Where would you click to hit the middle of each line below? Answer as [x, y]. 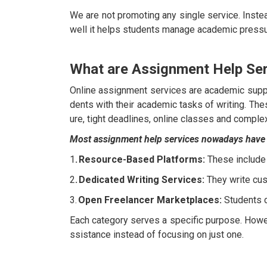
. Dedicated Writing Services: [140, 180]
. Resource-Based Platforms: [140, 160]
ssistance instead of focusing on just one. [157, 235]
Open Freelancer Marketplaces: [150, 200]
